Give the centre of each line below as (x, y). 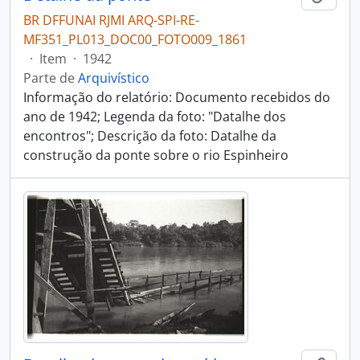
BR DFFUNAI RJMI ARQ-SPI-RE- (111, 20)
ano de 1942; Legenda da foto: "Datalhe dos (155, 117)
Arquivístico (114, 78)
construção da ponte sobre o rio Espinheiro (156, 155)
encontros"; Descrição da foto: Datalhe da (150, 136)
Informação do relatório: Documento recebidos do (177, 97)
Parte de (51, 78)
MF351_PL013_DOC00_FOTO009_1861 (135, 39)
